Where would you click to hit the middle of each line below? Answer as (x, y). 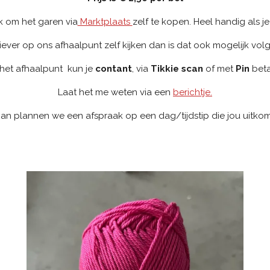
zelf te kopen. (163, 21)
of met (219, 68)
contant (113, 68)
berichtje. (193, 92)
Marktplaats (105, 21)
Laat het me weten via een (115, 92)
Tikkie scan (177, 68)
